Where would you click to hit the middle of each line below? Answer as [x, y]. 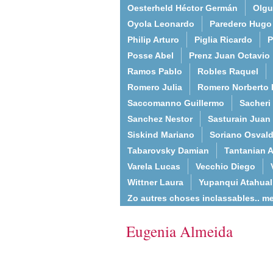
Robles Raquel [228, 71]
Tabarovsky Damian [168, 151]
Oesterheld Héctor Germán [183, 8]
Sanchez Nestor [160, 119]
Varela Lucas [154, 166]
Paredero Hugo [241, 24]
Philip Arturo [153, 40]
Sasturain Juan [239, 119]
